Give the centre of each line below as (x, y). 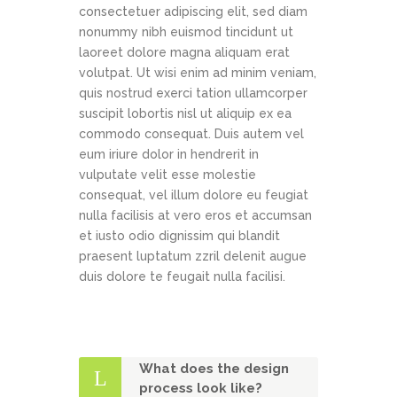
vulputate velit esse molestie (167, 175)
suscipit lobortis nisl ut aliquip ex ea (185, 114)
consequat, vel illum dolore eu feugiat (194, 195)
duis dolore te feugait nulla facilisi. (182, 277)
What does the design (214, 369)
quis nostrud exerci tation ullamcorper (193, 93)
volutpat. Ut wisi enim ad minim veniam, (198, 73)
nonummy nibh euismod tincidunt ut (186, 32)
